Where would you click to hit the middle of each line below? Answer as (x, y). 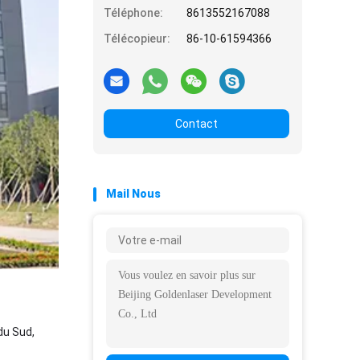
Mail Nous (133, 194)
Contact (196, 124)
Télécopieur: (137, 39)
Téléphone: (133, 13)
